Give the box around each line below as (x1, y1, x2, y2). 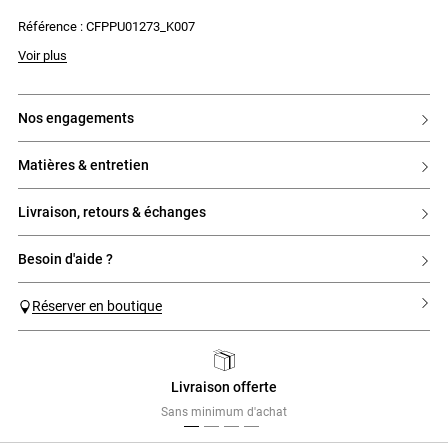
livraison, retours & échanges (26, 203, 206, 220)
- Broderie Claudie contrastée (18, 5, 184, 21)
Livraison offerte (171, 379, 277, 396)
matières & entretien (30, 156, 149, 173)
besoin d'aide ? (27, 250, 113, 267)
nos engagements (28, 109, 134, 126)
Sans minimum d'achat (161, 405, 287, 420)
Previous (26, 381, 80, 398)
